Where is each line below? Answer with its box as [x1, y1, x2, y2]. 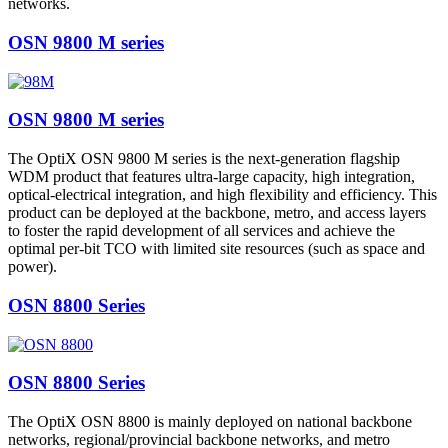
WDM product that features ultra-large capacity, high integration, [8, 168, 415, 186]
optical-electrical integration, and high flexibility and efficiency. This [8, 186, 437, 204]
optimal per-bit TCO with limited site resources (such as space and [8, 240, 425, 258]
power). [8, 258, 57, 276]
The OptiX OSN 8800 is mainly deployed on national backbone [8, 413, 412, 431]
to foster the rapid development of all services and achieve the [8, 222, 395, 240]
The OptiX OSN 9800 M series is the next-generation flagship [8, 150, 400, 168]
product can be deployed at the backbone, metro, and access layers [8, 204, 426, 222]
